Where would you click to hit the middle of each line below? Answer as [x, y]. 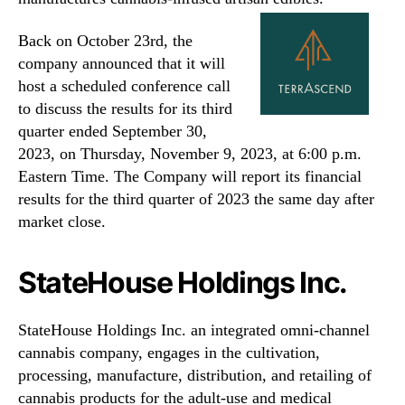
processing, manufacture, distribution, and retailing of [195, 376]
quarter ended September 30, [113, 132]
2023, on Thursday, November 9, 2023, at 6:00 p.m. [190, 154]
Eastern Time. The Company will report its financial [190, 177]
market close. [62, 222]
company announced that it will [122, 64]
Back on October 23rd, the [105, 41]
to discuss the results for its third [125, 109]
